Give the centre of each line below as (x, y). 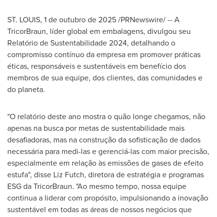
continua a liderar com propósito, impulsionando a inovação (108, 198)
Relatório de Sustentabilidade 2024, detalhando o (91, 43)
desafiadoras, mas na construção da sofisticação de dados (104, 140)
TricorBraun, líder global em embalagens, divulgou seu (99, 31)
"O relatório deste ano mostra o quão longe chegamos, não (106, 116)
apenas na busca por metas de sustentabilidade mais (96, 128)
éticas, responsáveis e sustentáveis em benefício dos (97, 66)
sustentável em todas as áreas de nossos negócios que (100, 209)
